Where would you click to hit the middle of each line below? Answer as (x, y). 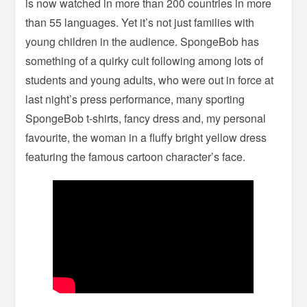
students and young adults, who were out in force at (150, 80)
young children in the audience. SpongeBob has (143, 42)
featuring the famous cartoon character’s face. (136, 157)
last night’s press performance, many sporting (135, 99)
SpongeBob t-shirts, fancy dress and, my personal (146, 119)
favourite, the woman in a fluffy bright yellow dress (146, 138)
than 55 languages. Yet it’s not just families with (140, 23)
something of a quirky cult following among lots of (145, 61)
